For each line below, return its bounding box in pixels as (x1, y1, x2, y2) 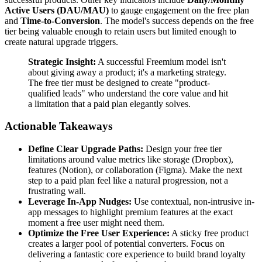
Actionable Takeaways (5, 120, 112, 133)
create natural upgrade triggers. (5, 36, 118, 47)
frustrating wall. (28, 186, 86, 196)
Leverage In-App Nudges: (28, 196, 132, 207)
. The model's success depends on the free (100, 15, 254, 26)
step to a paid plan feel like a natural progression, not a (28, 175, 228, 186)
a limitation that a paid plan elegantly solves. (28, 98, 191, 109)
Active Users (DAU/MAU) (5, 5, 109, 15)
